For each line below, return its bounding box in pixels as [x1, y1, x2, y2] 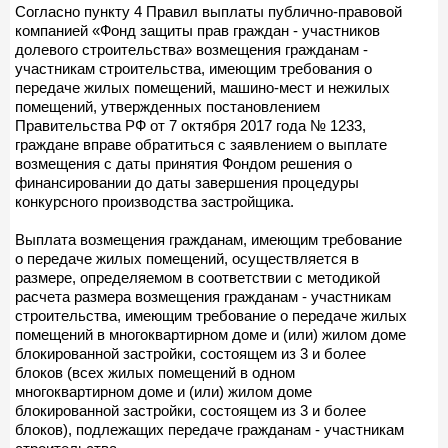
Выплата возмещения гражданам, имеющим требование [15, 230, 402, 248]
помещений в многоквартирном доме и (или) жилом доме [15, 325, 406, 343]
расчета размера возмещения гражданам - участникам [15, 287, 391, 305]
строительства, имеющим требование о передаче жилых [15, 306, 407, 324]
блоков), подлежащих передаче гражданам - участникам [15, 420, 404, 438]
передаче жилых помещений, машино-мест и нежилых [15, 78, 390, 96]
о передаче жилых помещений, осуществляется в [15, 249, 359, 267]
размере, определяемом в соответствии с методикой [15, 268, 380, 286]
